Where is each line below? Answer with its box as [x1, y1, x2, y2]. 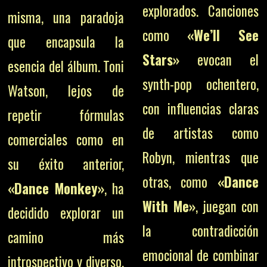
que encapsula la [8, 32, 125, 52]
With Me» [142, 196, 195, 216]
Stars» [142, 49, 179, 70]
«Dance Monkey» [8, 178, 105, 198]
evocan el [179, 49, 259, 70]
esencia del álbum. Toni [8, 56, 125, 76]
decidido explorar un [8, 203, 125, 223]
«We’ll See [187, 25, 259, 45]
